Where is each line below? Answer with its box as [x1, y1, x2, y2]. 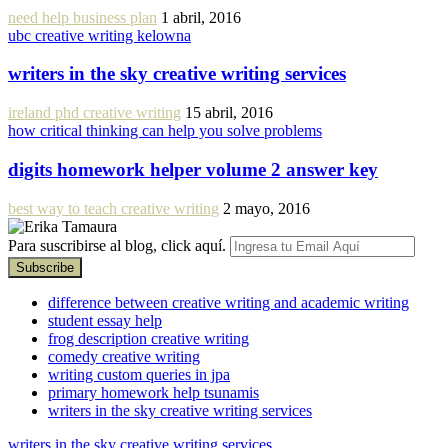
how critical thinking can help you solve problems [8, 122, 322, 140]
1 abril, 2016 [161, 8, 241, 26]
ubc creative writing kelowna [8, 26, 191, 44]
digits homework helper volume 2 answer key [8, 158, 378, 180]
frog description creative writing [48, 329, 249, 347]
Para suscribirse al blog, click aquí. [8, 236, 230, 254]
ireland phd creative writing [8, 104, 181, 122]
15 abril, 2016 [185, 104, 273, 122]
